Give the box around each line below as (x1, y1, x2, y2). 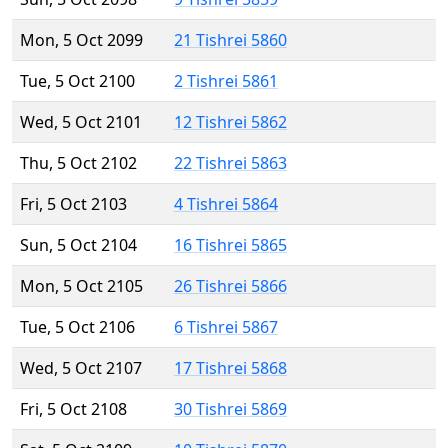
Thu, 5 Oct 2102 (20, 152, 137, 175)
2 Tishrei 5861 (174, 70, 278, 93)
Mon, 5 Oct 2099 (20, 29, 143, 52)
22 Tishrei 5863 (174, 152, 287, 175)
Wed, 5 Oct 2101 (20, 111, 142, 134)
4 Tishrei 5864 (174, 193, 278, 216)
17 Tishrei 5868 (174, 357, 287, 380)
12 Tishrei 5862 (174, 111, 287, 134)
